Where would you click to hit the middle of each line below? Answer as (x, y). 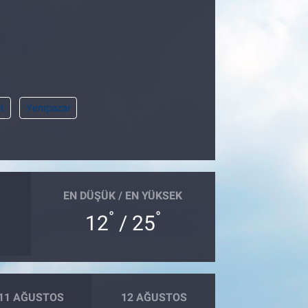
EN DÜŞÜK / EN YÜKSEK (123, 196)
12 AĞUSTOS (154, 298)
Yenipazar (48, 108)
